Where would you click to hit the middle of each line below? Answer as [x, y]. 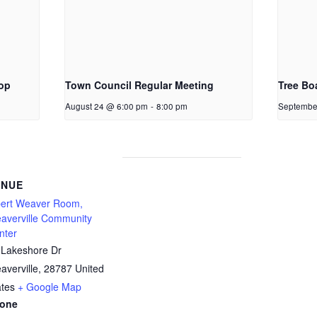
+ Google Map [50, 286]
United [90, 268]
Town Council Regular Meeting [139, 85]
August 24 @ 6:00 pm [106, 106]
